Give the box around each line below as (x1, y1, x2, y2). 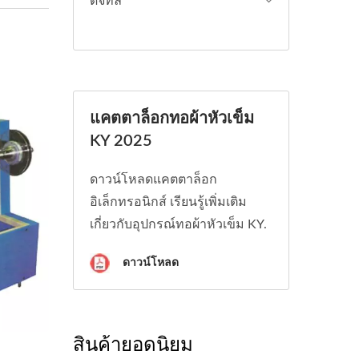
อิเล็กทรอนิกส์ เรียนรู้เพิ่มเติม (90, 196, 247, 208)
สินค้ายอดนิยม (73, 330, 193, 357)
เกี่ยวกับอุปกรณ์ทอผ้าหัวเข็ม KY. (90, 218, 267, 231)
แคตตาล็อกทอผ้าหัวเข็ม (90, 111, 254, 127)
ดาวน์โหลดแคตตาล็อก (90, 173, 217, 186)
